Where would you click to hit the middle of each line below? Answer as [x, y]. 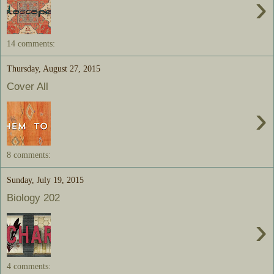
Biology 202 [33, 197]
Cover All [28, 86]
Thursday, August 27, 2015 [54, 69]
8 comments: [29, 155]
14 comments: [31, 44]
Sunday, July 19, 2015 [45, 180]
